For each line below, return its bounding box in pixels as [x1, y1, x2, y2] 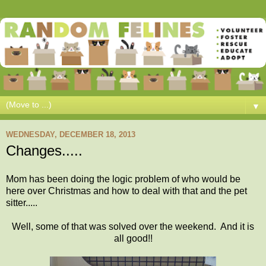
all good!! [113, 233, 153, 243]
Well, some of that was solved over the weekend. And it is [12, 221, 254, 232]
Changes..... [6, 142, 83, 159]
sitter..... [6, 197, 37, 208]
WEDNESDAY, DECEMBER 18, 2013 [6, 129, 135, 139]
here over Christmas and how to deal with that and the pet [6, 185, 247, 196]
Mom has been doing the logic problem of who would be [6, 173, 240, 184]
